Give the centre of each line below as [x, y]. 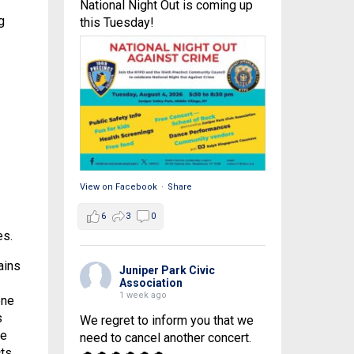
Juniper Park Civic [167, 270]
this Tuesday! [117, 23]
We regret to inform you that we [166, 320]
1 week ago [143, 295]
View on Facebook [118, 186]
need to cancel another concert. [165, 337]
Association [151, 282]
